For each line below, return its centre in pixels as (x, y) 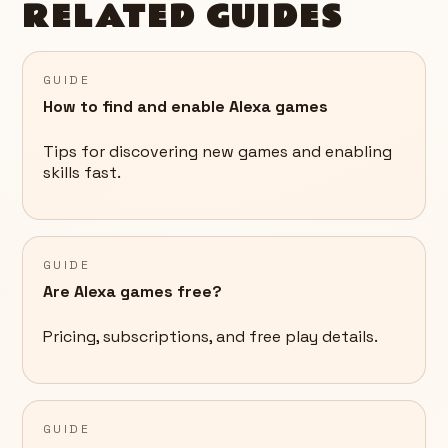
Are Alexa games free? (132, 292)
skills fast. (82, 173)
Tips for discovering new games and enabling (217, 152)
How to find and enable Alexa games (185, 107)
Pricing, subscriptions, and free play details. (210, 337)
